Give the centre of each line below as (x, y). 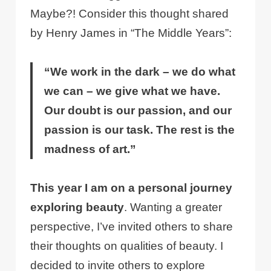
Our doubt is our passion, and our (138, 111)
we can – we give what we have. (132, 91)
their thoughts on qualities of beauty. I (127, 246)
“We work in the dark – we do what (140, 72)
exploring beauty (77, 207)
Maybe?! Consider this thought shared (130, 14)
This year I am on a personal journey (132, 188)
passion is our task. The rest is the (140, 130)
